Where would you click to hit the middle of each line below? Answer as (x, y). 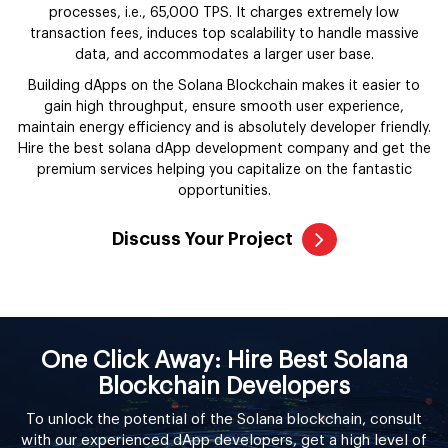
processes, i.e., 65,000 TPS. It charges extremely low (224, 13)
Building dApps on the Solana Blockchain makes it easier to (224, 86)
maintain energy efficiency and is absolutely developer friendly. (224, 128)
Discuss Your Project (202, 239)
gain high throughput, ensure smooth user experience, (224, 107)
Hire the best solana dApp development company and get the (224, 149)
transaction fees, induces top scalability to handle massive (224, 34)
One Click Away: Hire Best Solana (224, 360)
